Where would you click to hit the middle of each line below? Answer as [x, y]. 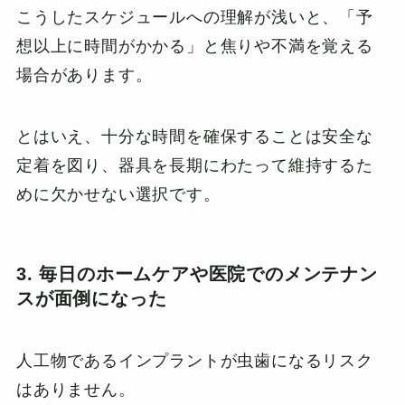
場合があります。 [84, 75]
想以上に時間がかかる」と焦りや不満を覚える [194, 46]
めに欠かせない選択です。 [118, 194]
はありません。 [75, 390]
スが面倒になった [91, 298]
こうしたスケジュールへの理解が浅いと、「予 [194, 17]
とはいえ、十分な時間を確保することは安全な [194, 136]
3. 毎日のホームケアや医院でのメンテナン [197, 273]
